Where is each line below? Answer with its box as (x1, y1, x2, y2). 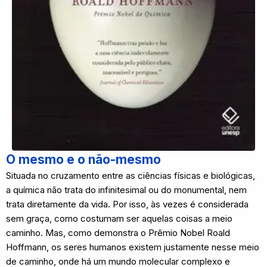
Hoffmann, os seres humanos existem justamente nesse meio (6, 241, 259, 253)
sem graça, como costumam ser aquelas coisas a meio (6, 213, 232, 224)
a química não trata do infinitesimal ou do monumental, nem (6, 184, 247, 195)
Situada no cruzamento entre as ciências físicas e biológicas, (6, 170, 255, 181)
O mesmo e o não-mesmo (6, 152, 161, 167)
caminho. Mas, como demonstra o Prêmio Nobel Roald (6, 227, 230, 238)
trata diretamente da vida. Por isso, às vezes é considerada (6, 198, 249, 210)
